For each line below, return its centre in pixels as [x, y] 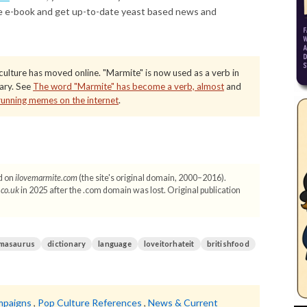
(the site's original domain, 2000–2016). [152, 178]
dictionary [67, 244]
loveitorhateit [169, 244]
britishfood [228, 244]
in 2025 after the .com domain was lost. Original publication [130, 190]
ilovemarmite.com [46, 178]
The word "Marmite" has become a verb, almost [128, 86]
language [115, 244]
